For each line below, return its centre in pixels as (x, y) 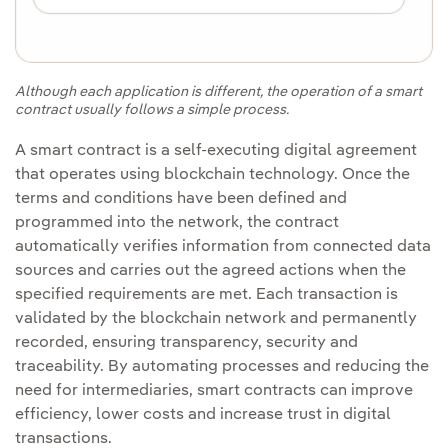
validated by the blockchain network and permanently (216, 318)
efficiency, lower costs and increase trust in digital (203, 414)
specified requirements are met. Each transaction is (206, 294)
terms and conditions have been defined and (181, 198)
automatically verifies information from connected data (223, 246)
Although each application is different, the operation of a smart (218, 91)
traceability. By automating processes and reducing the (222, 366)
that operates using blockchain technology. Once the (212, 174)
